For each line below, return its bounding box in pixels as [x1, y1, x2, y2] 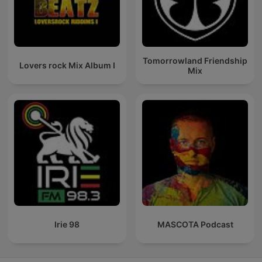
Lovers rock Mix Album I [19, 60, 115, 71]
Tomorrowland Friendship [143, 55, 247, 65]
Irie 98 [54, 219, 80, 230]
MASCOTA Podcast [157, 219, 233, 230]
